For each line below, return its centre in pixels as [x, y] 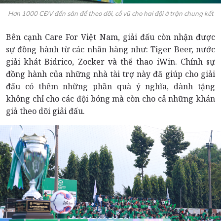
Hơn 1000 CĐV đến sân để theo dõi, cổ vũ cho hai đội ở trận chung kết [110, 14]
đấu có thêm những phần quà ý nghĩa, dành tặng [110, 87]
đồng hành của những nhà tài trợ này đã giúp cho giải [110, 74]
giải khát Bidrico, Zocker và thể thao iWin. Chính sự [110, 62]
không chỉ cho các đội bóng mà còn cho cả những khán [110, 99]
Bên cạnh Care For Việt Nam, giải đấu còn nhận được [110, 37]
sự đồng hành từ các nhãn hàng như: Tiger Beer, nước [110, 50]
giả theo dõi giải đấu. [45, 111]
